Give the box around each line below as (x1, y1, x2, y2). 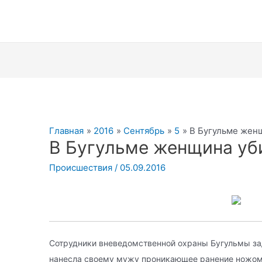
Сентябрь (123, 125, 165, 137)
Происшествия (49, 162, 113, 174)
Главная (49, 125, 84, 137)
